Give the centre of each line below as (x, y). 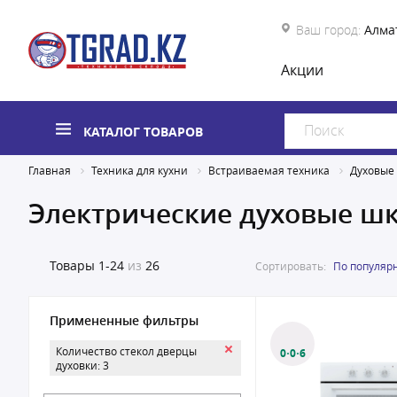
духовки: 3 (82, 365)
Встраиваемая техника (269, 170)
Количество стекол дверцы (126, 351)
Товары (72, 265)
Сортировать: (291, 265)
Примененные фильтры (124, 320)
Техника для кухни (140, 170)
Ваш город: (328, 30)
